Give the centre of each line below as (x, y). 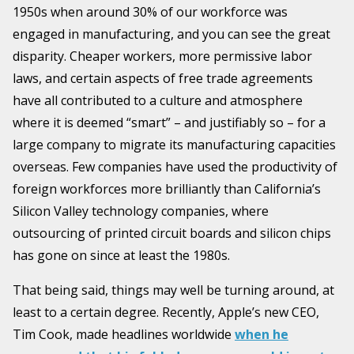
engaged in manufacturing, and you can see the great (171, 34)
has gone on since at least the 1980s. (121, 256)
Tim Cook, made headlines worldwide (124, 335)
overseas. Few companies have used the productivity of (175, 167)
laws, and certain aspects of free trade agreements (163, 79)
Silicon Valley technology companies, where (141, 211)
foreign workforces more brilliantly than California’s (167, 189)
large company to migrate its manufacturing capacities (174, 145)
